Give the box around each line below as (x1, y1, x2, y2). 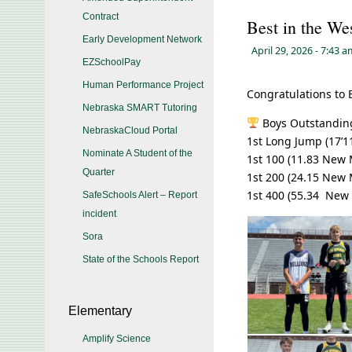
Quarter (82, 167, 115, 178)
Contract (82, 11, 119, 22)
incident (82, 208, 116, 219)
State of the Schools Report (82, 254, 199, 265)
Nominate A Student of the (82, 148, 192, 159)
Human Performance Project (82, 79, 203, 90)
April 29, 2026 (251, 44, 313, 57)
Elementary (68, 304, 132, 317)
